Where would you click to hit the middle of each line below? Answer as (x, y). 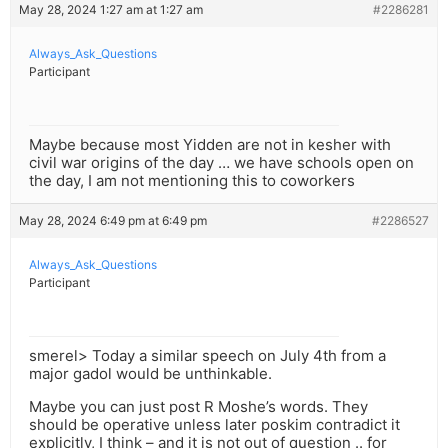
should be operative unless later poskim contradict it (214, 425)
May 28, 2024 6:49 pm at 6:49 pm (113, 221)
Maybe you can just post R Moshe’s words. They (198, 407)
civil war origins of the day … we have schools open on (221, 163)
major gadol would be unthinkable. (150, 374)
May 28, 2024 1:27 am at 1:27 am (111, 10)
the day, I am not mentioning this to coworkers (192, 181)
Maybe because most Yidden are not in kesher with (210, 145)
